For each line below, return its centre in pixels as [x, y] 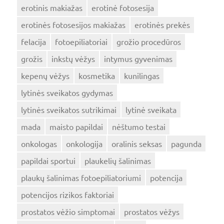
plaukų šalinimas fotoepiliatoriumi [81, 177]
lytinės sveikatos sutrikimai [68, 109]
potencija [166, 177]
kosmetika [96, 75]
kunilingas [141, 75]
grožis [31, 58]
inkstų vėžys [73, 58]
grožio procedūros [148, 41]
